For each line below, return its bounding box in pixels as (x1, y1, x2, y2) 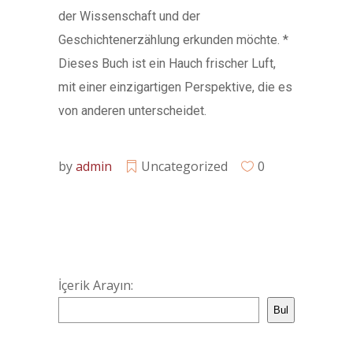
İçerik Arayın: (58, 277, 133, 294)
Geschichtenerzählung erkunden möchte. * (58, 32, 288, 47)
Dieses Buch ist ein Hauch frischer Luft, (58, 56, 276, 71)
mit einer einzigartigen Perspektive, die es (58, 80, 292, 95)
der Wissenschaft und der (58, 9, 200, 24)
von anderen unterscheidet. (58, 103, 206, 118)
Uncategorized (141, 158, 228, 175)
